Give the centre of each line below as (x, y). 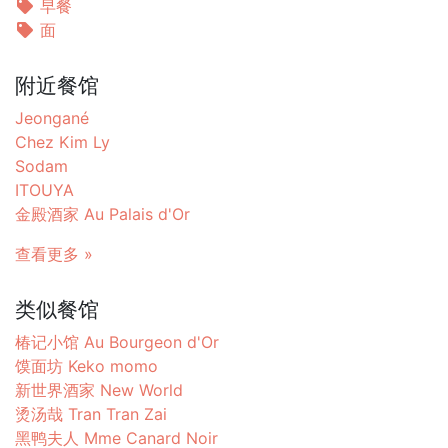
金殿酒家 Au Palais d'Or (102, 213)
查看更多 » (54, 253)
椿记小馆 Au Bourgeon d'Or (117, 341)
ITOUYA (44, 189)
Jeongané (52, 117)
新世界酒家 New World (99, 389)
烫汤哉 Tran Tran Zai (91, 413)
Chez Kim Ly (62, 141)
